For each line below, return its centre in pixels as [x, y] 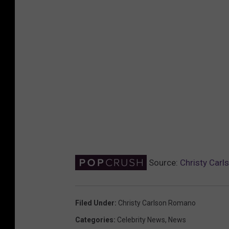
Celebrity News [141, 220]
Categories [94, 220]
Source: [163, 162]
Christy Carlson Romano [157, 203]
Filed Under [95, 203]
